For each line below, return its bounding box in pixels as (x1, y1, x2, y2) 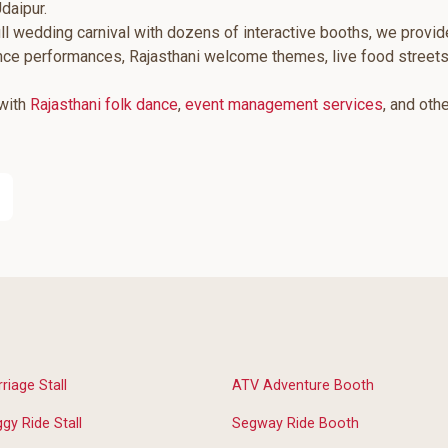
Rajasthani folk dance (30, 95, 178, 114)
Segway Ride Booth (232, 414, 359, 432)
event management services (185, 95, 383, 114)
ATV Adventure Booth (232, 377, 374, 394)
